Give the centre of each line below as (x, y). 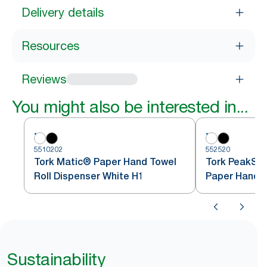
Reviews (44, 79)
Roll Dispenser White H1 (89, 176)
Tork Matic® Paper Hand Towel (105, 162)
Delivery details (63, 13)
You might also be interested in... (130, 107)
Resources (50, 46)
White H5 (226, 190)
